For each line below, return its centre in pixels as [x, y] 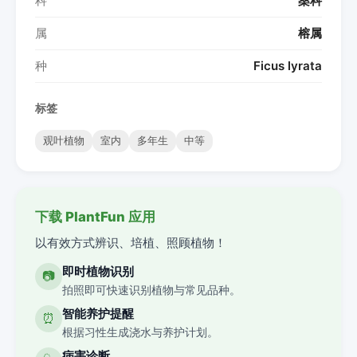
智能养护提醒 [98, 314]
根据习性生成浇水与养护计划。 [140, 332]
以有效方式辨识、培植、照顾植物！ [131, 243]
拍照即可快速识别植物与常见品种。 [151, 290]
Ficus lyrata [288, 65]
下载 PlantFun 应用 [95, 216]
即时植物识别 [98, 271]
